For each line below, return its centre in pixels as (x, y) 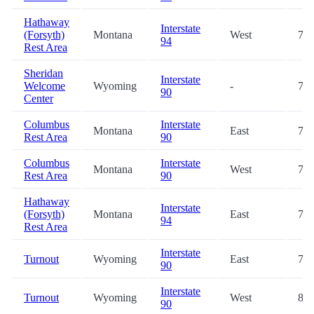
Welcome (45, 86)
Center (39, 99)
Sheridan (43, 74)
